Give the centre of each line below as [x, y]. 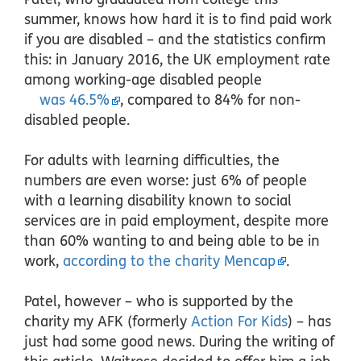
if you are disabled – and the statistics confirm [175, 39]
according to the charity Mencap [169, 261]
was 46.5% [75, 100]
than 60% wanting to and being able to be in [172, 241]
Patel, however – [78, 301]
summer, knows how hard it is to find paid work [178, 19]
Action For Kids [239, 322]
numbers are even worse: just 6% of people [166, 180]
